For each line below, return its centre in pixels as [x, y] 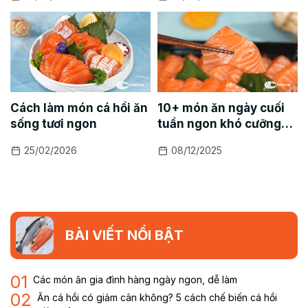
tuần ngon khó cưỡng [219, 123]
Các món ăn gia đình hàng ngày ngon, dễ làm [135, 279]
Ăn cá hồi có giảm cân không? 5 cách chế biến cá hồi [157, 297]
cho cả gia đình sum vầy [227, 139]
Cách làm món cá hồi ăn [79, 108]
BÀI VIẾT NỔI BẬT [124, 235]
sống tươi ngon [54, 123]
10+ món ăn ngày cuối [221, 108]
